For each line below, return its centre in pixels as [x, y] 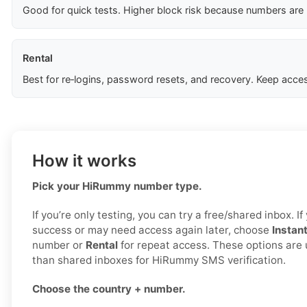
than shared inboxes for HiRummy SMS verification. [159, 260]
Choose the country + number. [109, 289]
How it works [84, 161]
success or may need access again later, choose [152, 230]
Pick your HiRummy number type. [117, 186]
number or [59, 245]
